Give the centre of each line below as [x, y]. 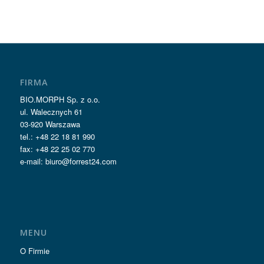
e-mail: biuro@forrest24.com [68, 161]
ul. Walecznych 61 [51, 111]
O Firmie [34, 250]
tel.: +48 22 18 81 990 [57, 136]
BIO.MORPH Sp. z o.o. [60, 99]
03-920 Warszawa [50, 124]
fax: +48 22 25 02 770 [57, 148]
